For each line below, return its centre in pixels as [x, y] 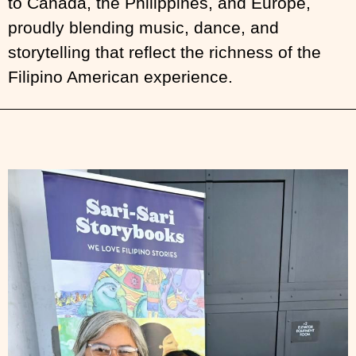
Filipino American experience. [123, 77]
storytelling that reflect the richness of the [164, 52]
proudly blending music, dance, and [143, 27]
